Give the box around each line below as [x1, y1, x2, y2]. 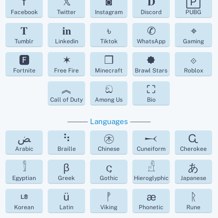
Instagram [95, 8, 123, 16]
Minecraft [95, 67, 123, 74]
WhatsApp [137, 37, 166, 45]
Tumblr [15, 37, 34, 45]
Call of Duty [50, 96, 83, 103]
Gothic [99, 174, 118, 182]
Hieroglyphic [133, 174, 169, 182]
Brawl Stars [135, 67, 168, 74]
